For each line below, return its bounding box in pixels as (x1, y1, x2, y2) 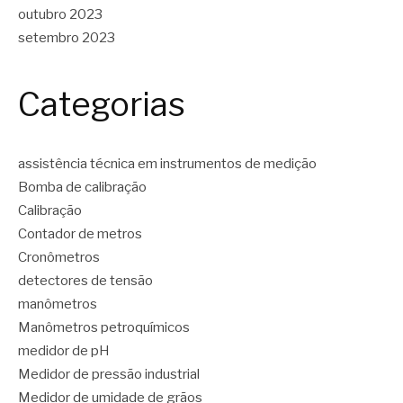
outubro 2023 (18, 6, 103, 23)
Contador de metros (18, 225, 142, 242)
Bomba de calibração (18, 178, 147, 195)
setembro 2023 (18, 30, 115, 47)
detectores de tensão (18, 272, 153, 289)
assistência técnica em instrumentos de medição (18, 155, 317, 172)
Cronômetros (18, 248, 100, 265)
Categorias (18, 85, 185, 125)
